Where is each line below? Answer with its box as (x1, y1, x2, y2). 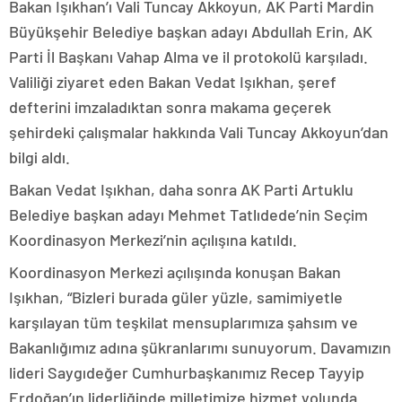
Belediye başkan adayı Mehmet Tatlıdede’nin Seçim (9, 205, 368, 224)
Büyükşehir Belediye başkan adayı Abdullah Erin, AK (9, 22, 372, 41)
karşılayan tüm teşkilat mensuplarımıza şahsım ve (9, 312, 358, 332)
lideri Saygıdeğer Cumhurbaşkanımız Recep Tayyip (9, 363, 364, 382)
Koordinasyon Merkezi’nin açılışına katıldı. (9, 230, 297, 249)
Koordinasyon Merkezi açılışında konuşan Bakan (9, 262, 341, 282)
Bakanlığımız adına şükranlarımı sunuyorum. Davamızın (9, 337, 391, 357)
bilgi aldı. (9, 147, 70, 167)
